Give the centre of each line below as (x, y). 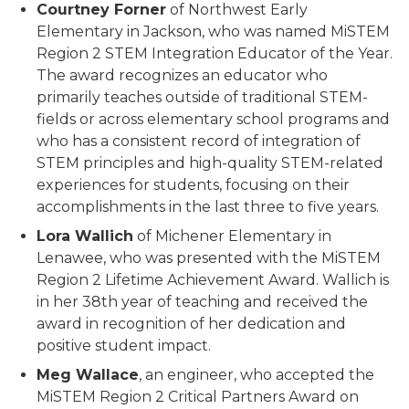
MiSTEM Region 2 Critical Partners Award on (198, 397)
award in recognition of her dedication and (191, 324)
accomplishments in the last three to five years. (208, 207)
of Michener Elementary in (232, 236)
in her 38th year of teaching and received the (202, 302)
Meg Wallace (88, 375)
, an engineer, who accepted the (257, 375)
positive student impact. (124, 346)
